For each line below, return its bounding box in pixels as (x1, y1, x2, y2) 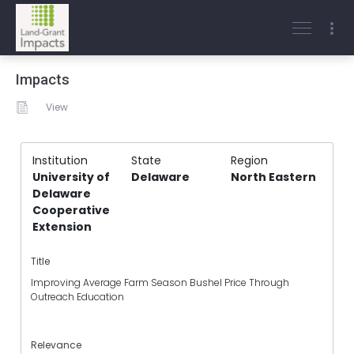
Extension (32, 219, 92, 235)
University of (32, 169, 110, 185)
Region (230, 153, 268, 168)
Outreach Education (31, 290, 124, 304)
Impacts (16, 71, 70, 88)
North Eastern (230, 169, 316, 185)
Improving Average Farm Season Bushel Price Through (31, 276, 289, 290)
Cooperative (32, 202, 110, 218)
